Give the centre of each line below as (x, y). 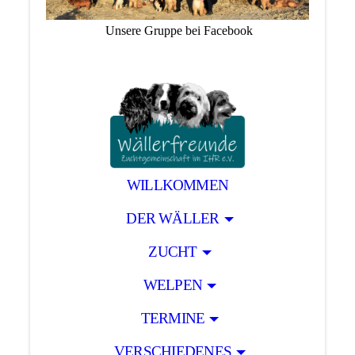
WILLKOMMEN (177, 185)
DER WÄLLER (173, 218)
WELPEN (173, 284)
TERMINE (173, 318)
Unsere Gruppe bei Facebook (177, 30)
